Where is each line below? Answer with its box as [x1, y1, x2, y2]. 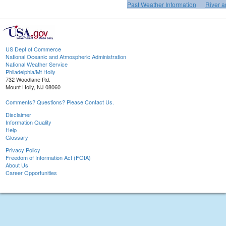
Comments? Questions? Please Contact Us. [6, 98, 114, 106]
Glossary [6, 133, 28, 142]
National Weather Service [6, 60, 68, 69]
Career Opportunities [6, 168, 57, 177]
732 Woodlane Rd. [6, 75, 50, 84]
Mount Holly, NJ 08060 [6, 83, 61, 91]
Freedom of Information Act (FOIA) [6, 153, 91, 162]
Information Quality [6, 118, 51, 127]
